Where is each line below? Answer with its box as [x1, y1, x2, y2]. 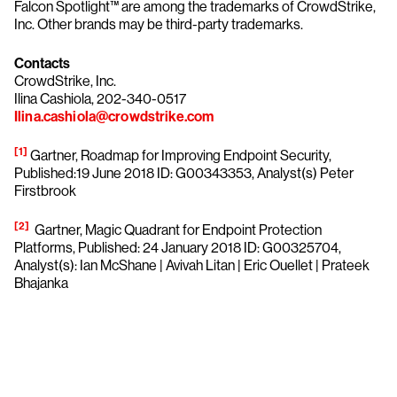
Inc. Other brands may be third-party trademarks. [14, 16, 303, 33]
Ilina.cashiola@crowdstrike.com [14, 108, 214, 125]
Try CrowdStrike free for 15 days [48, 359, 349, 383]
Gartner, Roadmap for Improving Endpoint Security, [27, 147, 332, 164]
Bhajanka [14, 275, 68, 292]
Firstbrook [14, 183, 76, 199]
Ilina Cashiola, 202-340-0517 [14, 90, 186, 107]
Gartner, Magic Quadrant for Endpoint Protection [29, 222, 323, 238]
